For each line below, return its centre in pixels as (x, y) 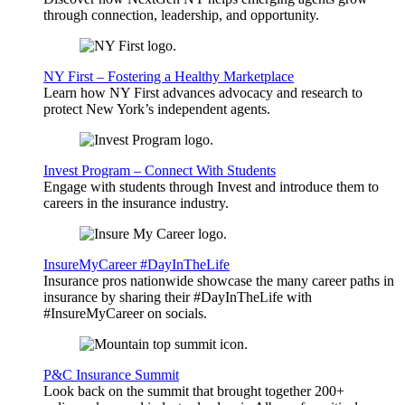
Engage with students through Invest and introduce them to (211, 187)
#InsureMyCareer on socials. (125, 314)
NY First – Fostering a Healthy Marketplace (169, 77)
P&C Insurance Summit (111, 375)
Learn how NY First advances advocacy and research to (203, 93)
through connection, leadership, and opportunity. (181, 15)
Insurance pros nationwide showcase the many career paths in (219, 281)
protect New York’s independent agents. (157, 109)
